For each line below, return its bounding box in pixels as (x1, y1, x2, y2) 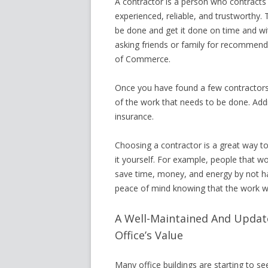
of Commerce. (115, 53, 173, 65)
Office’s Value (115, 228, 183, 242)
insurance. (115, 111, 154, 122)
